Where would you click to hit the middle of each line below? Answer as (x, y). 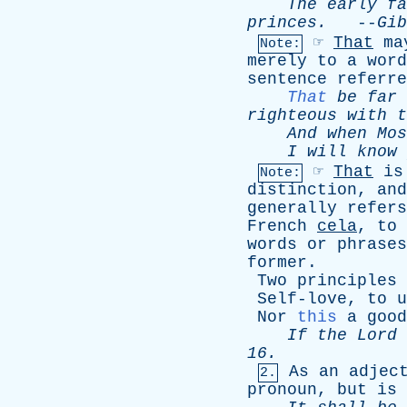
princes (282, 23)
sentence (287, 79)
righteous (292, 115)
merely (277, 61)
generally (292, 208)
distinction (302, 190)
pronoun (282, 390)
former (277, 263)
